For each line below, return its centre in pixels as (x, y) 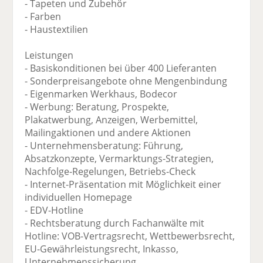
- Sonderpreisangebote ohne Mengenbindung (126, 81)
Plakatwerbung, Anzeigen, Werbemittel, (112, 120)
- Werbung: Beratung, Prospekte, (97, 107)
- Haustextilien (57, 30)
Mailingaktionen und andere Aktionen (108, 133)
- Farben (43, 17)
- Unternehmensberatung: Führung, (104, 146)
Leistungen (49, 55)
